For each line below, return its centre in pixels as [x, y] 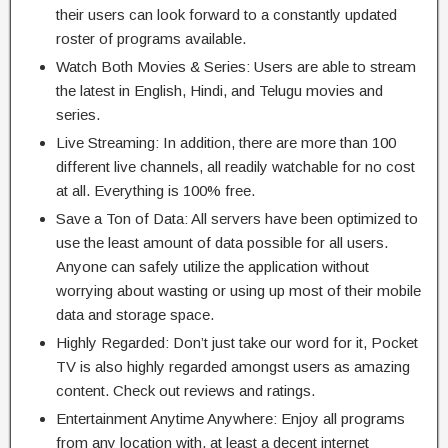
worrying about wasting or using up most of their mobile [238, 290]
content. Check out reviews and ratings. [185, 390]
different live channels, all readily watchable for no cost [235, 166]
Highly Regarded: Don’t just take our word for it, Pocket [237, 342]
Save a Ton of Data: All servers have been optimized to [237, 218]
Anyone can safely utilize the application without [212, 266]
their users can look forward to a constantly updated [226, 14]
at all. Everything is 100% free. [155, 190]
